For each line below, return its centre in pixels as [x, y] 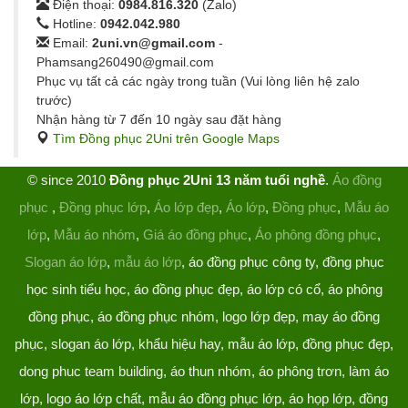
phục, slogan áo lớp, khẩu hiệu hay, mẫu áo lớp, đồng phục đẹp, [204, 343]
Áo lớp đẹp [186, 207]
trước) [54, 100]
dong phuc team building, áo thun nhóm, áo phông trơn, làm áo [204, 371]
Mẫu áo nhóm [95, 234]
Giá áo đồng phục [195, 234]
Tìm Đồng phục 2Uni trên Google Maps [166, 138]
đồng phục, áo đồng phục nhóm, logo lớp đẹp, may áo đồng [204, 316]
